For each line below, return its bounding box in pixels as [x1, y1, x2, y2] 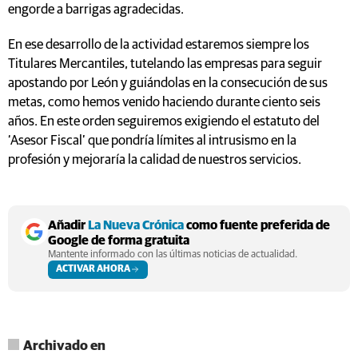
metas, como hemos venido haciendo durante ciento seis [8, 95, 320, 109]
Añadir [48, 218, 88, 232]
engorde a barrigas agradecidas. [8, 2, 184, 17]
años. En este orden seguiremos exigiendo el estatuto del [8, 114, 320, 129]
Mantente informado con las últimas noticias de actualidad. [48, 249, 297, 260]
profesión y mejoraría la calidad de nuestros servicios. [8, 153, 301, 167]
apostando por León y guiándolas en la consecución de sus [8, 76, 328, 90]
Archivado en [23, 339, 105, 353]
